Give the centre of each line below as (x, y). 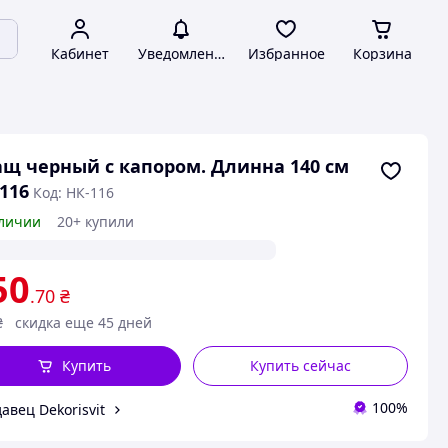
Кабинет (80, 53)
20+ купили (95, 221)
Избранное (286, 53)
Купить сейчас (301, 365)
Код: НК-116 (73, 192)
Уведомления (184, 53)
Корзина (382, 53)
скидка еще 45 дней (83, 322)
